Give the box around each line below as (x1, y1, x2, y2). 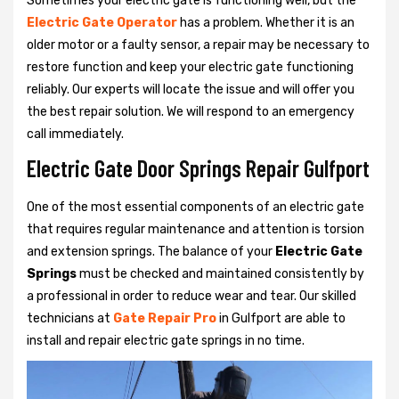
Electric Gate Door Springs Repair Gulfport (27, 153, 370, 182)
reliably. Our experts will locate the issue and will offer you (27, 81, 354, 97)
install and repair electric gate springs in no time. (27, 332, 305, 348)
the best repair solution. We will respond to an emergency (27, 103, 354, 119)
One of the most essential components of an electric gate (27, 199, 364, 215)
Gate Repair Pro (113, 310, 216, 326)
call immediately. (27, 126, 124, 142)
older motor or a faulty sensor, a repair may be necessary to (27, 37, 370, 53)
